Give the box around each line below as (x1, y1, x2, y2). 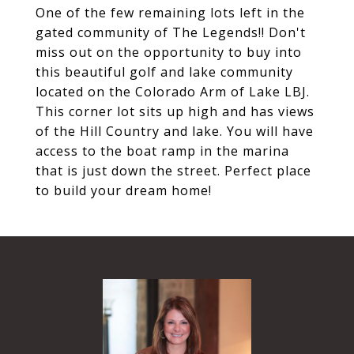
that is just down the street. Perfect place (36, 162, 311, 179)
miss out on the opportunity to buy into (36, 43, 302, 61)
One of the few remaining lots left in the (36, 4, 305, 21)
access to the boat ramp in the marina (36, 142, 289, 160)
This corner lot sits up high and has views (36, 103, 314, 120)
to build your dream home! (36, 182, 212, 199)
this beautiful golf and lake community (36, 63, 293, 81)
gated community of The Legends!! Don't (36, 24, 306, 41)
